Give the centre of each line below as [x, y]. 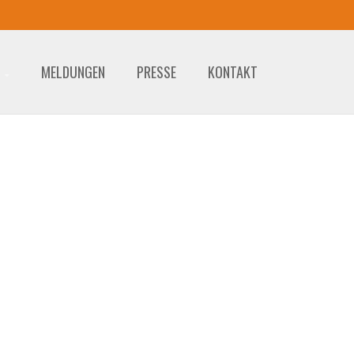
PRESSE [156, 72]
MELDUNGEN [73, 72]
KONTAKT [233, 72]
